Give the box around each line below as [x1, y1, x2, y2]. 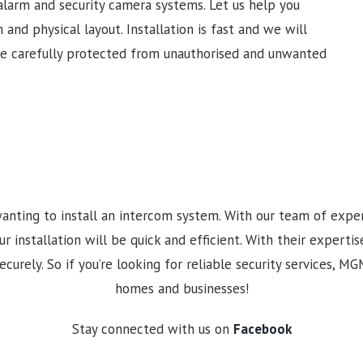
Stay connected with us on [71, 319, 233, 338]
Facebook [233, 319, 292, 338]
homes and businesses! [114, 279, 249, 297]
